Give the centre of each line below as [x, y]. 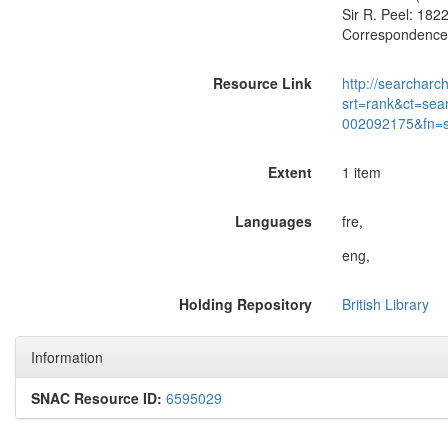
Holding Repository [245, 304]
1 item [361, 172]
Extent [289, 172]
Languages [273, 221]
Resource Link [262, 83]
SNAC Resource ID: [96, 398]
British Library [385, 304]
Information [67, 357]
